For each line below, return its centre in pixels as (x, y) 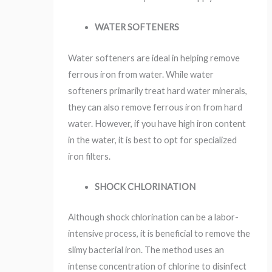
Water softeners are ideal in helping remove (154, 58)
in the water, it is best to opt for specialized (153, 140)
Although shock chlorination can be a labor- (154, 217)
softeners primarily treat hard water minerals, (158, 90)
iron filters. (90, 156)
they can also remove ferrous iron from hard (155, 107)
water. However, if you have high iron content (157, 123)
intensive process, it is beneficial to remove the (159, 234)
